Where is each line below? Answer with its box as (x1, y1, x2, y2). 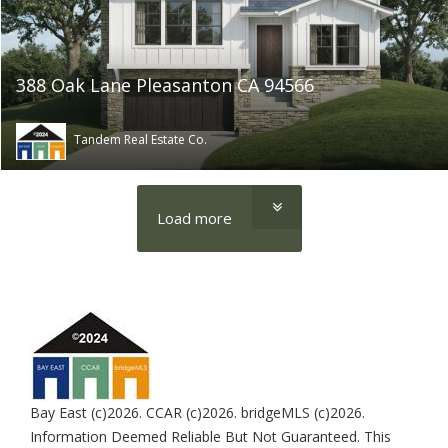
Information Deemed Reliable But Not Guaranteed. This (30, 427, 391, 446)
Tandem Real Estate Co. (73, 131, 207, 149)
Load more (156, 208, 232, 228)
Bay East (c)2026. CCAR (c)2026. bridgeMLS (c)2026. (30, 403, 365, 422)
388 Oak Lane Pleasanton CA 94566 (15, 73, 314, 98)
